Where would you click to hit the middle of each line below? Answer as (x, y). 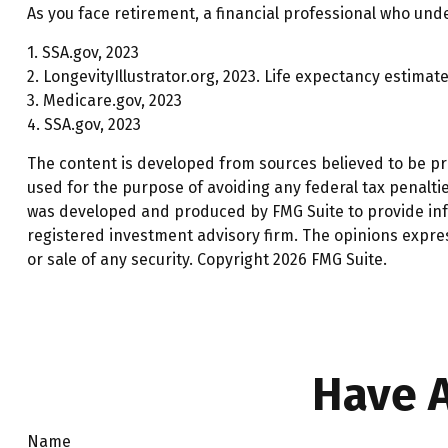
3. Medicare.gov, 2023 (104, 100)
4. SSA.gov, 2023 (83, 124)
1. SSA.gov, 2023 (82, 52)
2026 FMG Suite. (329, 259)
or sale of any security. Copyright (149, 259)
